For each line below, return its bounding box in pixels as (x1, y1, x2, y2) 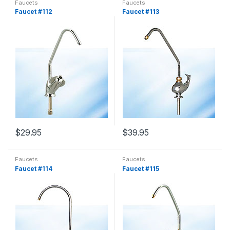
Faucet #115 (122, 165, 159, 173)
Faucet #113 (122, 8, 159, 16)
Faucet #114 (15, 165, 52, 173)
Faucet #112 (15, 8, 52, 16)
